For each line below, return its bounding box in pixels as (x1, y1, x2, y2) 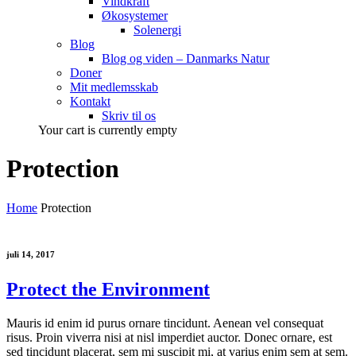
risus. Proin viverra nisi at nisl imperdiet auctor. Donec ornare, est (6, 330, 332, 344)
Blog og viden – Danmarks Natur (102, 52, 269, 65)
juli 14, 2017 (6, 249, 55, 259)
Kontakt (70, 95, 110, 108)
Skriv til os (102, 109, 156, 122)
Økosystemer (102, 9, 168, 22)
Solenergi (133, 23, 181, 37)
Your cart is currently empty (38, 123, 177, 137)
